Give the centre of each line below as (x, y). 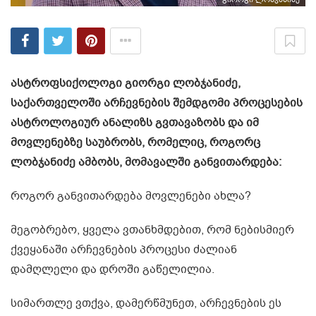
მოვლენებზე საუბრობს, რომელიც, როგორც (135, 142)
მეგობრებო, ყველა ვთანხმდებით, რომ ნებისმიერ (152, 230)
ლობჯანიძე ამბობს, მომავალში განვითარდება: (146, 162)
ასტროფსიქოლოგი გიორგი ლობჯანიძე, (126, 83)
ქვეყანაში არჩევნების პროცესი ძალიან (124, 249)
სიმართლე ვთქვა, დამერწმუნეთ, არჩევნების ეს (146, 303)
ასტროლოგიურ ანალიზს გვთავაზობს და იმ (135, 122)
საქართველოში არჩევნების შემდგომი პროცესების (157, 103)
